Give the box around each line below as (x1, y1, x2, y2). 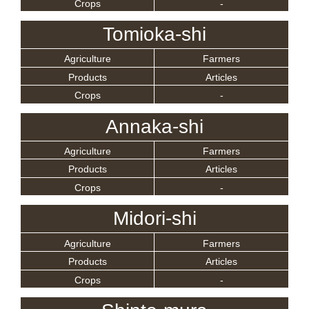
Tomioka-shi (103, 23, 206, 45)
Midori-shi (112, 208, 197, 230)
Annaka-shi (106, 115, 203, 137)
